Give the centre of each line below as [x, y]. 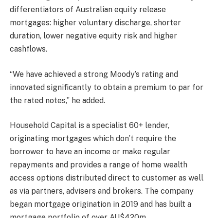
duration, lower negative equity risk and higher [93, 36]
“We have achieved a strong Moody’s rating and [94, 74]
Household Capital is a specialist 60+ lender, [90, 126]
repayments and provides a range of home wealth [99, 165]
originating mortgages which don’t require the [93, 139]
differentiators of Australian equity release [88, 10]
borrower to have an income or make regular [90, 152]
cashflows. [29, 49]
